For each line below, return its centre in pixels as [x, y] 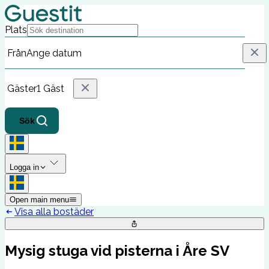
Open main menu [39, 200]
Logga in [24, 167]
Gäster [22, 88]
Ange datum [54, 53]
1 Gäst [50, 88]
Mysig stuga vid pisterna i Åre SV [117, 250]
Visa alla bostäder [54, 212]
